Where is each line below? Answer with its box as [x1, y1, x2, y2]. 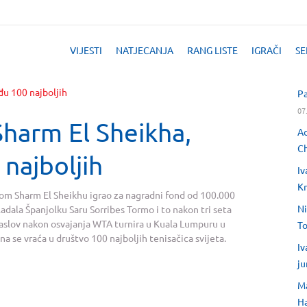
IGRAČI [251, 44, 282, 56]
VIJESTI [70, 44, 102, 56]
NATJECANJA [116, 44, 173, 56]
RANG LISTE [187, 44, 238, 56]
